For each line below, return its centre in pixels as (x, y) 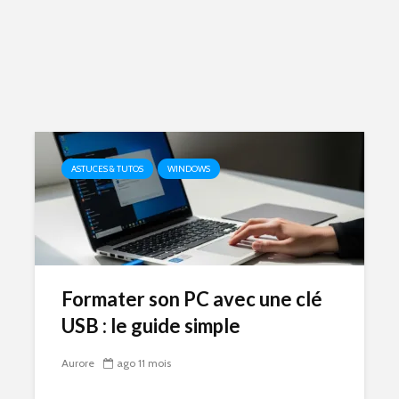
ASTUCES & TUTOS (107, 169)
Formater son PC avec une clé (192, 299)
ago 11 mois (144, 363)
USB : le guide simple (151, 326)
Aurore (78, 363)
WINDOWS (189, 169)
